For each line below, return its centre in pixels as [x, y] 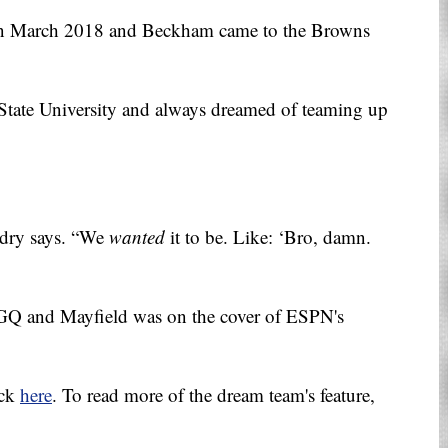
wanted [137, 237]
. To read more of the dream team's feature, [213, 395]
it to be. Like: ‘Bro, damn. [268, 237]
